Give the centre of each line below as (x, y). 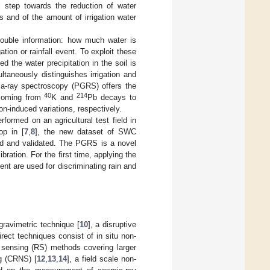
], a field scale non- (102, 259)
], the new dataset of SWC (86, 131)
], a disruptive (112, 224)
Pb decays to (112, 97)
